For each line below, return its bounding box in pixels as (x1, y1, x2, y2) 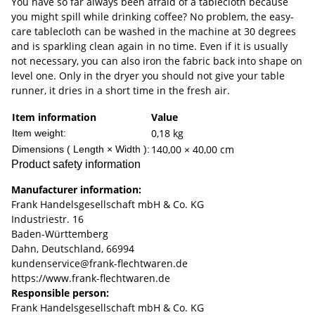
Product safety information (11, 158, 141, 171)
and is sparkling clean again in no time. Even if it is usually (11, 39, 288, 53)
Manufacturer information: (11, 183, 141, 197)
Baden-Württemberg (11, 227, 108, 241)
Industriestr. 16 (11, 212, 84, 226)
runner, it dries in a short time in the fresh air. (11, 84, 230, 98)
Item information (12, 110, 96, 124)
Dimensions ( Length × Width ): (12, 143, 150, 155)
